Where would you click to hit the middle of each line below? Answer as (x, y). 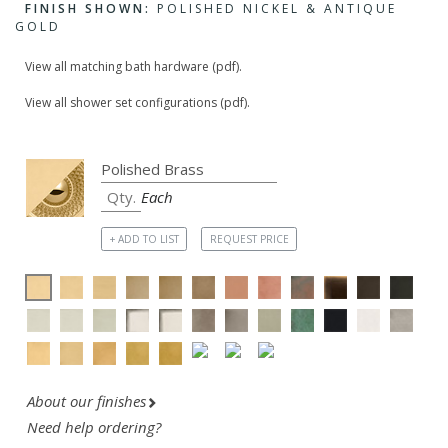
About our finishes (86, 400)
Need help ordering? (96, 427)
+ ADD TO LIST (144, 238)
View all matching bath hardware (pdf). (133, 67)
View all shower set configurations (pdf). (137, 103)
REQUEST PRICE (249, 238)
